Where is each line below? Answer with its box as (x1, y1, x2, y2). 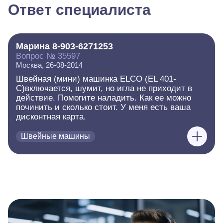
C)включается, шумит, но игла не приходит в (16, 84, 192, 93)
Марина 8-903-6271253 (16, 41, 113, 51)
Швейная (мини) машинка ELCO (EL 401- (16, 74, 176, 84)
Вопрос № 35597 (16, 51, 80, 61)
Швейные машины (21, 132, 90, 140)
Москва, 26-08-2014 (16, 61, 83, 69)
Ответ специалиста (8, 1, 151, 18)
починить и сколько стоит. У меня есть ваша (16, 103, 191, 112)
